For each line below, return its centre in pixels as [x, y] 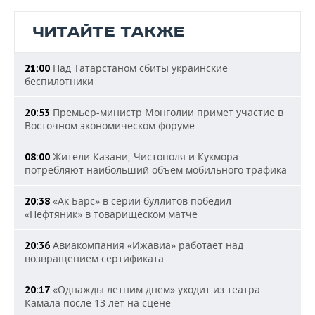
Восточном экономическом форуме [110, 126]
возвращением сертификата [94, 258]
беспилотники [59, 81]
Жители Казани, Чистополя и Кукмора [144, 156]
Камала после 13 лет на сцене [98, 303]
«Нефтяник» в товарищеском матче [111, 214]
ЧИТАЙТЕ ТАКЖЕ [109, 32]
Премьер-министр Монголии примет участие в [167, 112]
